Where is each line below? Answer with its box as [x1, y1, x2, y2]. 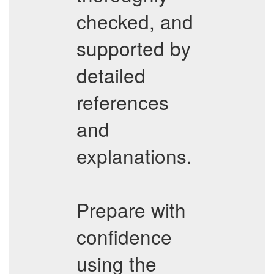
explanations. [76, 142, 192, 169]
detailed [76, 61, 146, 89]
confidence [76, 223, 172, 250]
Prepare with [76, 196, 186, 223]
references [76, 88, 169, 116]
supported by [76, 34, 191, 62]
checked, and [76, 7, 193, 35]
